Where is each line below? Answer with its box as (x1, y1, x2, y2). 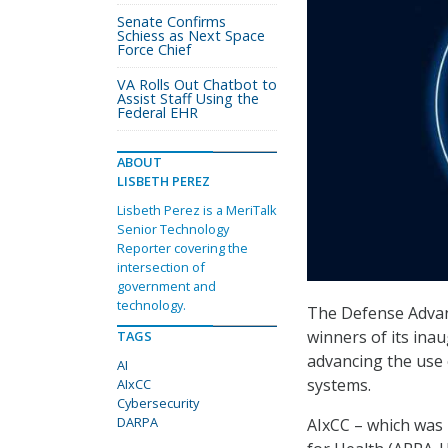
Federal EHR (117, 103, 198, 122)
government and (117, 277, 216, 295)
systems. (307, 373, 371, 396)
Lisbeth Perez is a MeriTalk (117, 201, 277, 219)
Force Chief (117, 40, 191, 59)
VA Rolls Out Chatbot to (117, 75, 277, 94)
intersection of (117, 258, 205, 276)
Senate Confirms (117, 12, 226, 31)
